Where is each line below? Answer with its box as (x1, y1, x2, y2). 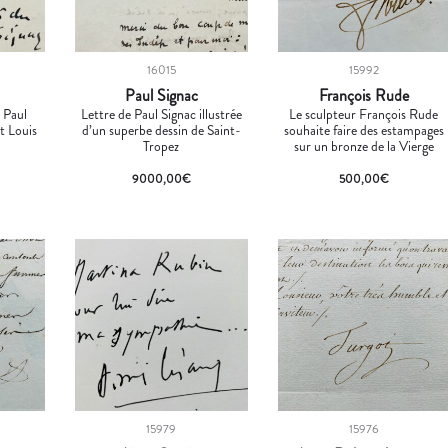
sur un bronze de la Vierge (293, 135, 434, 156)
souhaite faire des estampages (283, 119, 444, 140)
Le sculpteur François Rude (289, 103, 439, 124)
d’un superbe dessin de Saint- (81, 119, 241, 140)
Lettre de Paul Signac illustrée (80, 103, 242, 124)
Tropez (143, 135, 180, 156)
